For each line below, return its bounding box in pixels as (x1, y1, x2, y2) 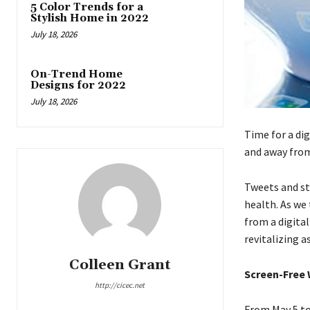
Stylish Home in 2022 (30, 12, 149, 26)
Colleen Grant (69, 255, 171, 274)
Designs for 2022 (30, 79, 126, 93)
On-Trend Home (30, 68, 122, 82)
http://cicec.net (95, 280, 145, 290)
